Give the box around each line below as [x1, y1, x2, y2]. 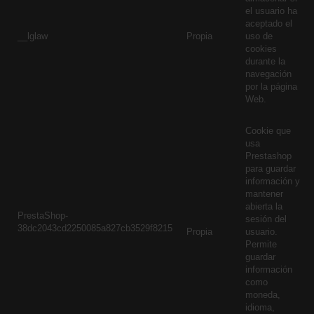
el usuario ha [245, 6, 297, 16]
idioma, [245, 302, 275, 313]
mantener [245, 189, 283, 199]
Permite [245, 239, 277, 250]
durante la [245, 56, 285, 67]
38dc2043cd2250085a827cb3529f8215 [18, 223, 172, 233]
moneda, [245, 289, 280, 300]
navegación [245, 69, 292, 79]
